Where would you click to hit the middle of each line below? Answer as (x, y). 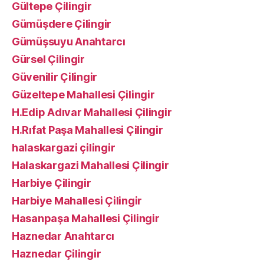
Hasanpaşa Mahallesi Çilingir (86, 218)
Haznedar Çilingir (57, 254)
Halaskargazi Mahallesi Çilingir (90, 165)
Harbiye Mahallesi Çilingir (77, 201)
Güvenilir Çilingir (55, 77)
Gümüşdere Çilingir (62, 24)
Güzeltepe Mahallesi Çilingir (83, 95)
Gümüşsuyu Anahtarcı (69, 42)
